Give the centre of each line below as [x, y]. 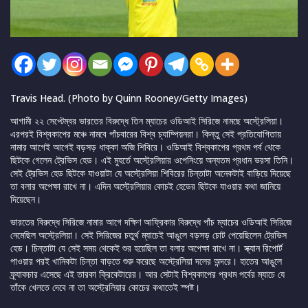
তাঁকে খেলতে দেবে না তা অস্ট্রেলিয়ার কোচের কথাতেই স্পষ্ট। [105, 287]
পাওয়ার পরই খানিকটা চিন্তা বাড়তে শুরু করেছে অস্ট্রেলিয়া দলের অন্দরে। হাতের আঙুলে [146, 261]
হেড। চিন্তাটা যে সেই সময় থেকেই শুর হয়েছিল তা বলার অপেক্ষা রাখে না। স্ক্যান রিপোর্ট [146, 248]
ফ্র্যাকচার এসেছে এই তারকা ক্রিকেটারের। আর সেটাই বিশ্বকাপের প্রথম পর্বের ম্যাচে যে [147, 274]
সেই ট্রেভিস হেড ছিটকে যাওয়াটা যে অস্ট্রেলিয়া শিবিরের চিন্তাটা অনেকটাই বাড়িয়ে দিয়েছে [151, 173]
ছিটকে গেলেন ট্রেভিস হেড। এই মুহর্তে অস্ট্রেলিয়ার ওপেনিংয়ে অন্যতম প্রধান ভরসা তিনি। [152, 160]
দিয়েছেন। [26, 199]
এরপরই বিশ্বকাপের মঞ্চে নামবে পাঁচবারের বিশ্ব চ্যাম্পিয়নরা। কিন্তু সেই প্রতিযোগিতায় [146, 134]
